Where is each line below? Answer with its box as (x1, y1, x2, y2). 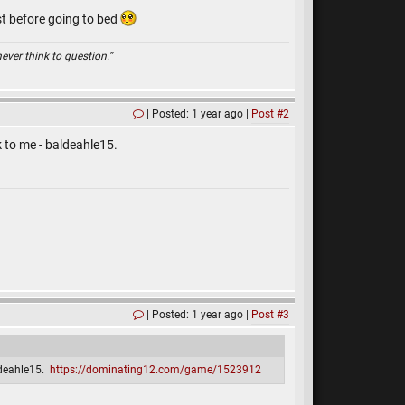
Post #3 (251, 308, 289, 321)
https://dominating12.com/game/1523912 (50, 363, 261, 376)
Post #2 (251, 108, 289, 120)
